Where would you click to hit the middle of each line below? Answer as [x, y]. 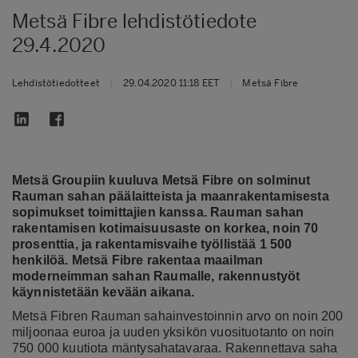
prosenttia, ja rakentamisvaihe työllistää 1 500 [152, 244]
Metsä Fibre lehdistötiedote [135, 21]
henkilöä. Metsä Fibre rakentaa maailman [138, 260]
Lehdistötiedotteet [56, 83]
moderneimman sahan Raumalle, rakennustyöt [156, 276]
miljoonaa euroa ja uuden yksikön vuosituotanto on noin [173, 332]
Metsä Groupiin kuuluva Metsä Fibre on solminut [161, 180]
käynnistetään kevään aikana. [103, 292]
